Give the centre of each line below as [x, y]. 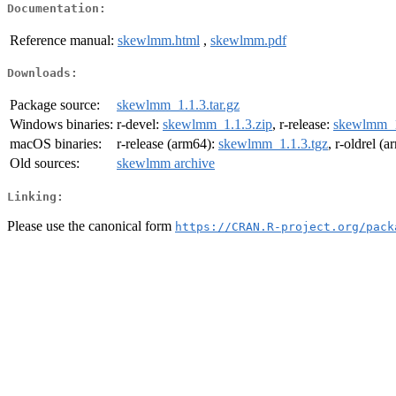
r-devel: [140, 125]
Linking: [35, 196]
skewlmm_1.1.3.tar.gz [178, 105]
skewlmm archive [166, 164]
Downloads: [42, 73]
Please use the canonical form [91, 225]
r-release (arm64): [168, 144]
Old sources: [45, 164]
